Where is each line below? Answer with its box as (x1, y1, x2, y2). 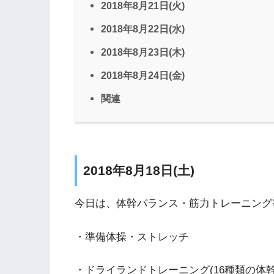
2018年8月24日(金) (101, 70, 185, 81)
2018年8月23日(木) (101, 46, 185, 58)
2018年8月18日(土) (83, 163, 194, 177)
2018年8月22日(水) (101, 23, 185, 35)
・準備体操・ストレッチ (75, 231, 189, 243)
